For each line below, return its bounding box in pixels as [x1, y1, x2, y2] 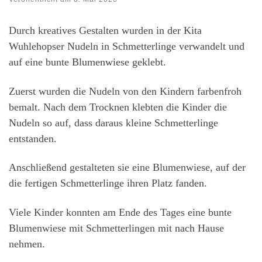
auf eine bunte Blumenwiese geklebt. [9, 56, 166, 68]
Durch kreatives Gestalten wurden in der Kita [9, 25, 202, 37]
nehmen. [9, 237, 45, 250]
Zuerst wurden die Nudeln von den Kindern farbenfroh [9, 85, 242, 97]
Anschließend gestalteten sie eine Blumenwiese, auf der [9, 161, 246, 174]
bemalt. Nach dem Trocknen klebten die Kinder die [9, 101, 227, 113]
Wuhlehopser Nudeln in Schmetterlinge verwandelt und [9, 40, 244, 53]
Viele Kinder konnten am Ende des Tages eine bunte [9, 206, 232, 218]
